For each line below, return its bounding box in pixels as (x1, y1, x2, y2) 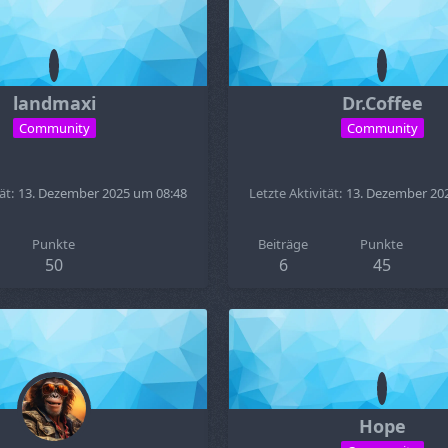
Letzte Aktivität (249, 184, 339, 202)
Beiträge (258, 235, 309, 253)
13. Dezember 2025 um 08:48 (18, 184, 187, 202)
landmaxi (12, 91, 96, 115)
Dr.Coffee (341, 91, 423, 115)
